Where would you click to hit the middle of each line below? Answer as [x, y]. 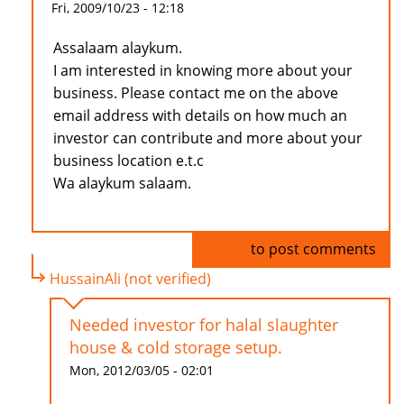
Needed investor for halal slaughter [204, 325]
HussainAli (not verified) [130, 279]
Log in [227, 249]
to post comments [312, 249]
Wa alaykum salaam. [122, 184]
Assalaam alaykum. [118, 48]
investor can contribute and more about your [208, 138]
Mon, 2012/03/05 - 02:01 [142, 371]
